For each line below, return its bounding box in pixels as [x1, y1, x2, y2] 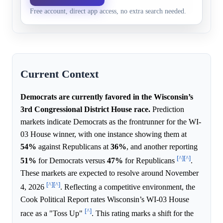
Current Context [20, 68, 99, 80]
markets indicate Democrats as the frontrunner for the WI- [20, 117, 201, 126]
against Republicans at [36, 142, 111, 151]
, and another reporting [126, 142, 198, 151]
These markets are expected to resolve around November [20, 169, 199, 178]
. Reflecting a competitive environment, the [60, 183, 195, 192]
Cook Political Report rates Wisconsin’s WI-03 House [20, 195, 189, 204]
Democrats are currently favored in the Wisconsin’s [20, 92, 193, 101]
